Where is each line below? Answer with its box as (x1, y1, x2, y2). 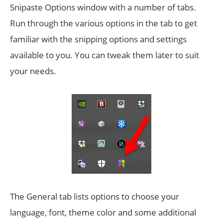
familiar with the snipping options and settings (10, 33, 187, 45)
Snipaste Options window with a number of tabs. (10, 1, 196, 13)
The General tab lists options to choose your (10, 191, 179, 202)
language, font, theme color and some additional (10, 207, 196, 218)
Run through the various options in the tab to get (10, 17, 197, 29)
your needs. (10, 65, 56, 77)
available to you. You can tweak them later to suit (10, 49, 199, 61)
